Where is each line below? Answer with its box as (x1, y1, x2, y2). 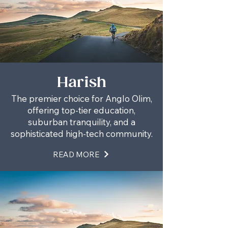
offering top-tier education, (27, 105, 135, 116)
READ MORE (53, 149, 99, 159)
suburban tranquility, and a (27, 117, 135, 127)
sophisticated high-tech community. (10, 128, 153, 139)
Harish (56, 74, 106, 91)
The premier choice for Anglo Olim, (11, 93, 152, 104)
